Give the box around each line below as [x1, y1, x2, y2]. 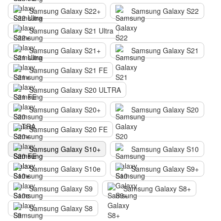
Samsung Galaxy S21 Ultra [29, 26, 113, 36]
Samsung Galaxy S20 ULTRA [29, 85, 121, 95]
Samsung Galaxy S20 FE [29, 124, 108, 134]
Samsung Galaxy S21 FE [29, 65, 108, 75]
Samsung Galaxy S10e [29, 164, 101, 174]
